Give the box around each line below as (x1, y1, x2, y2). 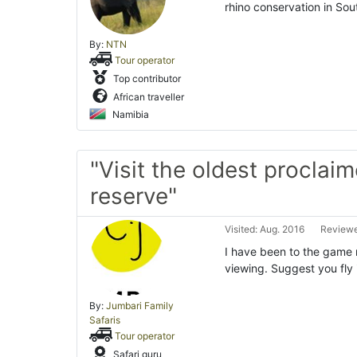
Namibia (110, 108, 149, 120)
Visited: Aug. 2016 (225, 223, 305, 235)
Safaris (89, 314, 120, 326)
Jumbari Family (106, 300, 174, 312)
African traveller (111, 90, 184, 103)
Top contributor (111, 72, 181, 84)
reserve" (90, 182, 177, 210)
